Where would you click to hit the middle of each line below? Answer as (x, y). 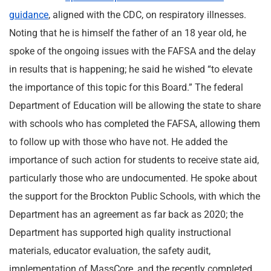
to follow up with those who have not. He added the (118, 142)
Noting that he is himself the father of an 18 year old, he (128, 33)
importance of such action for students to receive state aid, (134, 160)
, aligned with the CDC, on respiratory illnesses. (147, 15)
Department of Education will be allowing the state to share (135, 106)
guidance (29, 15)
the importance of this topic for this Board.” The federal (126, 87)
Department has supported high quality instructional (120, 233)
